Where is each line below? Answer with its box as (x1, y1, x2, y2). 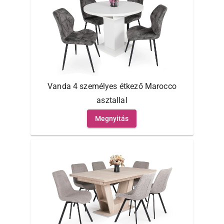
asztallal (96, 95, 127, 105)
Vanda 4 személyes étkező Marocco (47, 81, 176, 91)
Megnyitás (95, 114, 129, 123)
